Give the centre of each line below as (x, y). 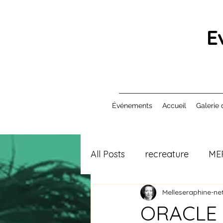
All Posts (108, 154)
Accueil (174, 105)
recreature (167, 154)
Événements (132, 105)
